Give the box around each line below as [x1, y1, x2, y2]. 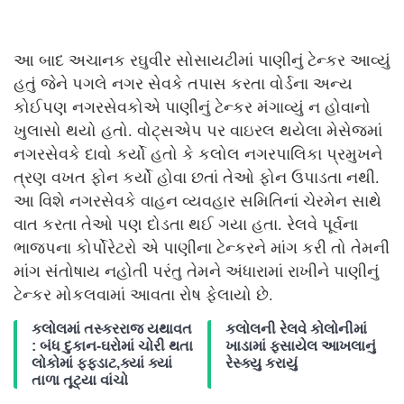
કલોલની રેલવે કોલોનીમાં [225, 321, 367, 337]
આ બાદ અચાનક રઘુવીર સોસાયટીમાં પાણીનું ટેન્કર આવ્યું [14, 51, 390, 70]
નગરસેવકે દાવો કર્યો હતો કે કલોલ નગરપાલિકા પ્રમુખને [14, 145, 382, 164]
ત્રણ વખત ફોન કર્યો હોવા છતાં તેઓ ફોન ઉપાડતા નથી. [14, 169, 380, 188]
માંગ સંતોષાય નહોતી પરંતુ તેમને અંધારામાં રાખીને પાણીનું [14, 262, 379, 281]
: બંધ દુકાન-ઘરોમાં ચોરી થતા [32, 338, 193, 354]
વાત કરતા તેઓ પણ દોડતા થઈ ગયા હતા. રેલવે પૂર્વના [14, 216, 358, 234]
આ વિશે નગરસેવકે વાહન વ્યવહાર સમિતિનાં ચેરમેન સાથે [14, 192, 381, 211]
